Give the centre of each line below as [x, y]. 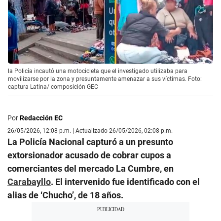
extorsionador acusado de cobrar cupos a [89, 155]
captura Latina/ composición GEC [53, 87]
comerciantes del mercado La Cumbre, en [91, 169]
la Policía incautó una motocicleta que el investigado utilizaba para [98, 71]
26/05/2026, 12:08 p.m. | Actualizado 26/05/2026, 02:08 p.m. [90, 131]
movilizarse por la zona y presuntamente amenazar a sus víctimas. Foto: [105, 79]
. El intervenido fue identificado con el [125, 182]
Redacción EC [41, 118]
